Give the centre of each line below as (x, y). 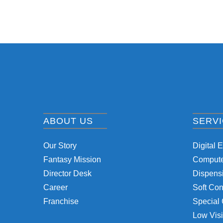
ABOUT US (68, 121)
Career (56, 187)
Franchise (61, 201)
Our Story (60, 146)
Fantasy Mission (72, 160)
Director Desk (67, 173)
